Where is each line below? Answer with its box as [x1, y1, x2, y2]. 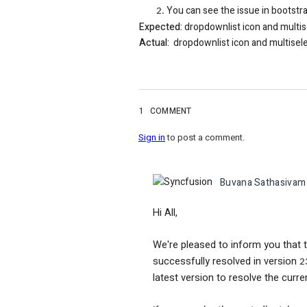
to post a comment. [165, 130, 245, 144]
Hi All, [153, 205, 177, 220]
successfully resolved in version [153, 254, 299, 269]
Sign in [138, 130, 165, 144]
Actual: [139, 35, 169, 50]
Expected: [139, 19, 182, 34]
